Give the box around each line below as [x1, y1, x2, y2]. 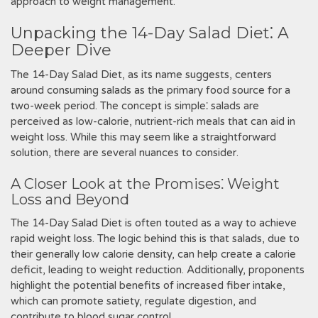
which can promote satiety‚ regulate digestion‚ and [11, 295, 256, 307]
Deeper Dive [11, 40, 111, 60]
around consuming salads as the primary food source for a [11, 84, 290, 97]
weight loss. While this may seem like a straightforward [11, 131, 276, 143]
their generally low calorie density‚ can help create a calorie [11, 248, 296, 261]
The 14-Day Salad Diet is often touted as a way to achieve [11, 216, 297, 229]
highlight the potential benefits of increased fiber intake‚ [11, 279, 285, 292]
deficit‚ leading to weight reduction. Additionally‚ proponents [11, 263, 305, 276]
